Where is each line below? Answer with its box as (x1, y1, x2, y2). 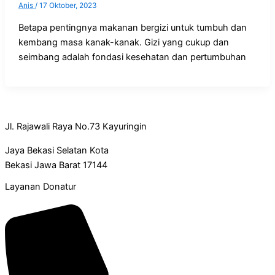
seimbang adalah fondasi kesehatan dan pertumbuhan (18, 51, 246, 63)
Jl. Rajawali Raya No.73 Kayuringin (5, 121, 147, 133)
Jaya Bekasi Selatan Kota (5, 144, 109, 156)
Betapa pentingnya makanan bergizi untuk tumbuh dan (18, 21, 247, 33)
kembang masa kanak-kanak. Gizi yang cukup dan (18, 36, 229, 48)
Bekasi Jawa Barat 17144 (5, 159, 107, 171)
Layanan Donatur (5, 181, 76, 193)
